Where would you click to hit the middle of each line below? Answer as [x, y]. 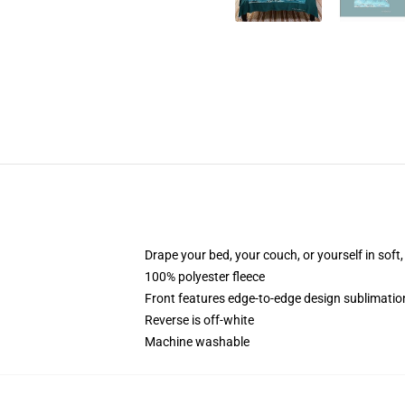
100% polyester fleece [205, 277]
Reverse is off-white [199, 320]
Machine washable [197, 342]
